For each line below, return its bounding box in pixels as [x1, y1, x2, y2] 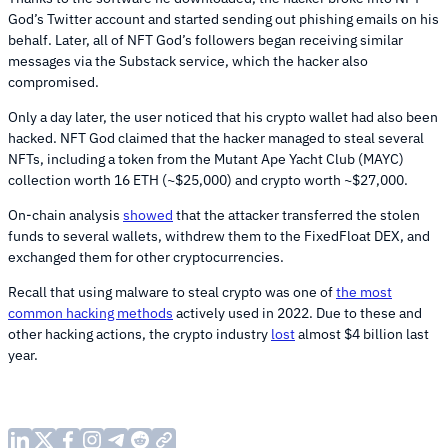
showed [123, 206, 173, 225]
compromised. [8, 73, 102, 92]
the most [336, 283, 392, 302]
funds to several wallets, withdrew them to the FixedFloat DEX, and [8, 227, 430, 246]
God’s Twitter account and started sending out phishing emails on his [8, 10, 439, 29]
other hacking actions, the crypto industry [8, 325, 271, 344]
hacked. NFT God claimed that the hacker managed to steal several [8, 129, 424, 148]
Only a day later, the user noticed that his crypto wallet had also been [8, 108, 438, 127]
